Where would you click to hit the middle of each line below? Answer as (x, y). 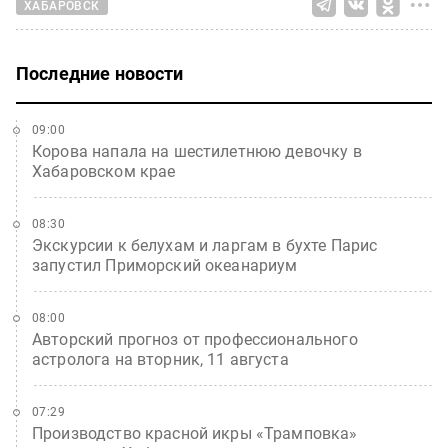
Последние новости (100, 74)
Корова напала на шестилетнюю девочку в (197, 152)
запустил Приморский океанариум (165, 266)
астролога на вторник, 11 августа (160, 360)
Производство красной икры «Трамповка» (195, 434)
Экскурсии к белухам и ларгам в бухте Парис (205, 246)
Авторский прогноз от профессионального (195, 340)
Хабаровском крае (104, 172)
